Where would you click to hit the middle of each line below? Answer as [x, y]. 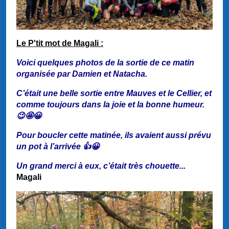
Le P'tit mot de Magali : [60, 43]
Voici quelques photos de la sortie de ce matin [105, 62]
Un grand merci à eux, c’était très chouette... [101, 166]
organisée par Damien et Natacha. [82, 74]
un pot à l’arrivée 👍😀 [58, 146]
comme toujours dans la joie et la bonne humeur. [110, 104]
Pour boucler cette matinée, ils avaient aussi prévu [114, 135]
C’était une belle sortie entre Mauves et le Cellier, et [114, 93]
